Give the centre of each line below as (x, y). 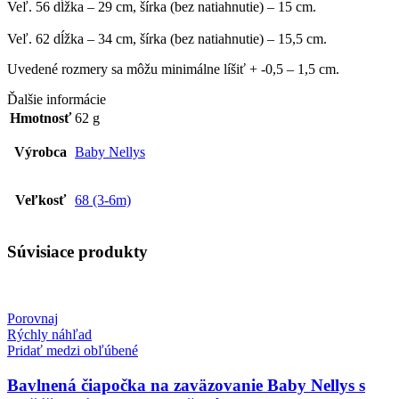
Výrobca (41, 152)
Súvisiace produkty (77, 252)
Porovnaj (33, 318)
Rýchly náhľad (49, 334)
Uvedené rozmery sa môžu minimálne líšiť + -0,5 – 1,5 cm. (173, 69)
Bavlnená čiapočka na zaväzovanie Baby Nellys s (186, 385)
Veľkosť (41, 200)
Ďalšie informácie (57, 100)
